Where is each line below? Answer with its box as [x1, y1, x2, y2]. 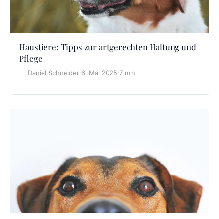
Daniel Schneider [28, 69, 79, 77]
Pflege [19, 53, 43, 64]
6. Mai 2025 [81, 69, 117, 77]
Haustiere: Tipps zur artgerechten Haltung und [19, 42, 196, 53]
